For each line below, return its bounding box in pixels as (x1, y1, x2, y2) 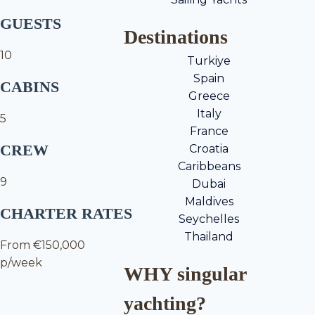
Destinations (124, 26, 229, 49)
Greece (188, 89, 230, 103)
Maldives (184, 195, 233, 209)
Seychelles (179, 212, 240, 226)
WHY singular (124, 263, 247, 285)
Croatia (189, 142, 229, 156)
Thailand (184, 230, 234, 244)
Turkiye (187, 54, 231, 68)
